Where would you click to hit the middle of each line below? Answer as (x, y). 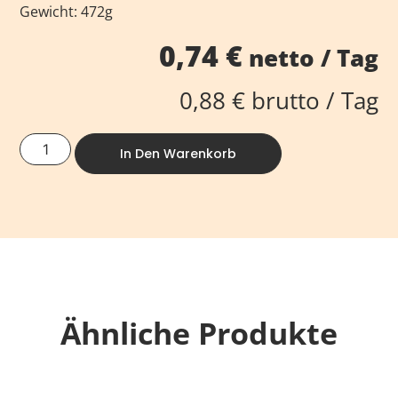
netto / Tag (310, 59)
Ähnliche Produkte (199, 333)
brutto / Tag (311, 101)
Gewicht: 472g (67, 12)
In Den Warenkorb (179, 153)
